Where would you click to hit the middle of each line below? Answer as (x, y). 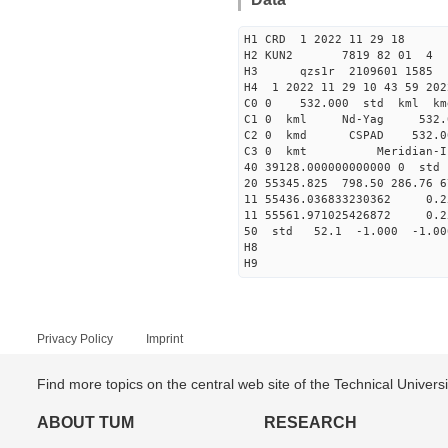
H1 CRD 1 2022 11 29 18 (324, 39)
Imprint (164, 339)
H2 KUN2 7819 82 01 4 (338, 55)
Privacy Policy (75, 339)
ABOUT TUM (85, 422)
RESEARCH (310, 422)
